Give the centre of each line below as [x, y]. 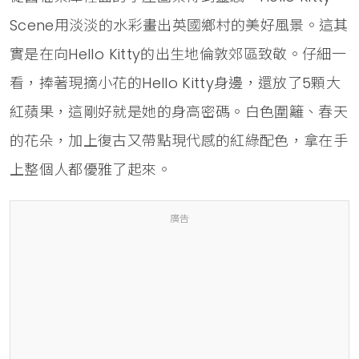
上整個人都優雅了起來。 [91, 169]
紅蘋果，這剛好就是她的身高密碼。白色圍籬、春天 [179, 111]
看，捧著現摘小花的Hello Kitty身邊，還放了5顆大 [175, 83]
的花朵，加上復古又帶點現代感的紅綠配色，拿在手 [179, 140]
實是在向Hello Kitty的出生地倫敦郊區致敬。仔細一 [178, 54]
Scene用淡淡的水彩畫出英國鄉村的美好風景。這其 [179, 25]
